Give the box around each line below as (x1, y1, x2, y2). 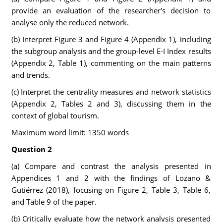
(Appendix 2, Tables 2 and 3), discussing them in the (11, 99, 211, 109)
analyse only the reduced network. (11, 17, 129, 27)
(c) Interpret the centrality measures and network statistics (11, 87, 211, 97)
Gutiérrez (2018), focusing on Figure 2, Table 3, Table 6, (11, 185, 211, 195)
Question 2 (11, 144, 52, 154)
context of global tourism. (11, 111, 99, 120)
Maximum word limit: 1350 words (11, 127, 129, 137)
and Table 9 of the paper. (11, 197, 97, 207)
